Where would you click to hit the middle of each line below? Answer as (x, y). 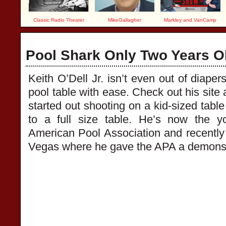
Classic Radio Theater (59, 20)
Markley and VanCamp (190, 20)
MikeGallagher (124, 20)
